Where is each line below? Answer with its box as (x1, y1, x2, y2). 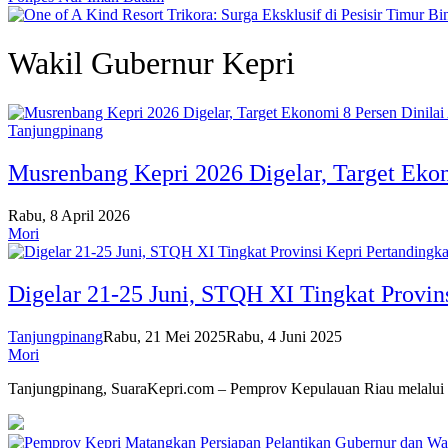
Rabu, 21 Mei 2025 (103, 327, 226, 345)
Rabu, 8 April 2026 (8, 206, 130, 224)
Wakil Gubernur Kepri (8, 45, 295, 82)
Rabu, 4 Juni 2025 (226, 327, 342, 345)
